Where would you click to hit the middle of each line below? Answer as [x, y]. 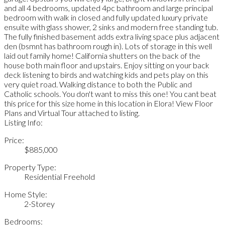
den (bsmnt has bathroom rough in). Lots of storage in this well [108, 46]
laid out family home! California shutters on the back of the [102, 55]
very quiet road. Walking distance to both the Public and [98, 84]
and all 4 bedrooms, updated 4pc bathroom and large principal [108, 8]
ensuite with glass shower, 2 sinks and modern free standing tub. [111, 27]
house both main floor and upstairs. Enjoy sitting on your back [107, 65]
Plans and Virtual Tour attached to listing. [72, 113]
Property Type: [30, 167]
